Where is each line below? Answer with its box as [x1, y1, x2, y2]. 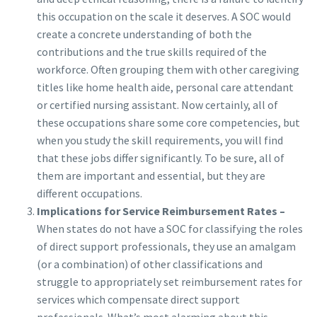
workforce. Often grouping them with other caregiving [37, 62, 299, 77]
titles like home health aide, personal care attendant [37, 80, 294, 95]
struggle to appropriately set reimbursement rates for [37, 275, 302, 289]
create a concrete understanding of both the [37, 27, 252, 42]
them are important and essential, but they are [37, 168, 265, 183]
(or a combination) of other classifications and [37, 257, 263, 272]
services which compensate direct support [37, 292, 240, 307]
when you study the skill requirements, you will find [37, 133, 283, 148]
